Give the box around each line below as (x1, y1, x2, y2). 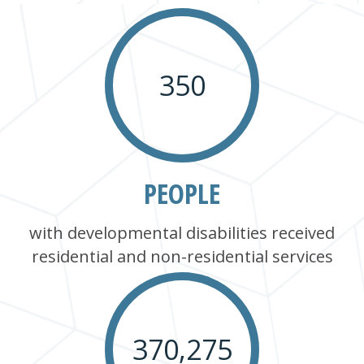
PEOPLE (144, 174, 220, 212)
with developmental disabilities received (29, 221, 335, 244)
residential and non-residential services (31, 245, 333, 267)
